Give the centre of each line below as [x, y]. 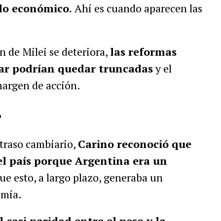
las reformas [143, 52]
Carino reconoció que [134, 144]
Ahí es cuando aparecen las [137, 8]
